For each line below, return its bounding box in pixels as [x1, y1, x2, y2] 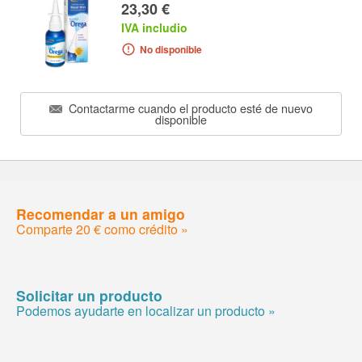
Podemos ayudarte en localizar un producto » [16, 301, 276, 320]
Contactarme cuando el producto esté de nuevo [65, 99, 313, 116]
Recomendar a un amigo [16, 203, 185, 224]
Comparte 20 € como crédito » [16, 219, 188, 238]
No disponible [139, 42, 202, 57]
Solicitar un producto [16, 284, 162, 305]
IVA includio [121, 19, 187, 36]
